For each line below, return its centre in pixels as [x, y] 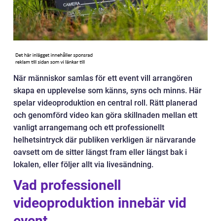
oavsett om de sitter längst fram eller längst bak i [100, 152]
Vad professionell [67, 185]
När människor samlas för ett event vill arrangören [103, 78]
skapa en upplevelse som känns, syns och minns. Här [108, 91]
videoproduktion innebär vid [100, 203]
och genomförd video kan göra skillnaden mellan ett [105, 115]
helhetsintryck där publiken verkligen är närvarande [105, 140]
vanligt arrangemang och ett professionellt [89, 128]
